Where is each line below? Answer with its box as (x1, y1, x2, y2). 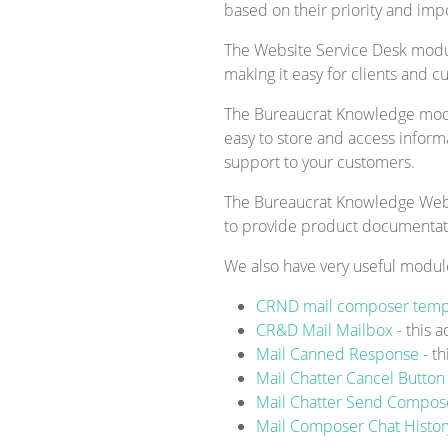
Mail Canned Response (256, 343, 423, 365)
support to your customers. (224, 151, 415, 173)
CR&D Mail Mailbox (256, 319, 397, 341)
